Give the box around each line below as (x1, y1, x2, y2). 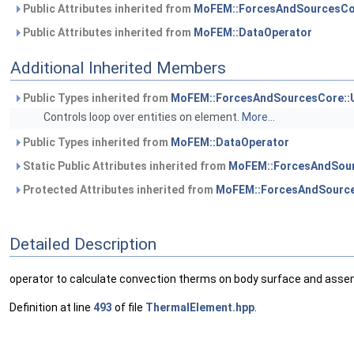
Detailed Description (9, 234, 156, 254)
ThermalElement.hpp (145, 301, 254, 314)
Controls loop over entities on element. (43, 111, 242, 123)
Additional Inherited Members (10, 58, 226, 77)
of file (112, 301, 145, 314)
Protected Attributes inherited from (21, 183, 216, 196)
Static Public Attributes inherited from (21, 160, 228, 172)
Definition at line (9, 301, 93, 314)
